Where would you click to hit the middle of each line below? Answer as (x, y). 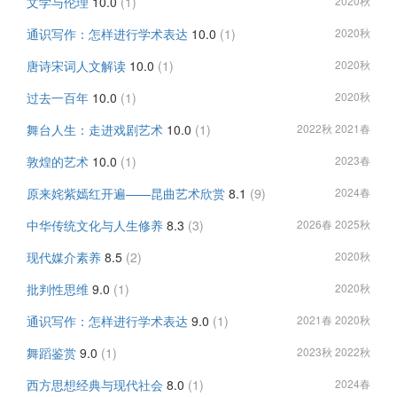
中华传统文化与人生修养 (95, 225)
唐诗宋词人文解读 (76, 66)
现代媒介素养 (64, 257)
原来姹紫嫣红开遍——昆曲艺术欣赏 (126, 193)
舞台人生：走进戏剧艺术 (95, 129)
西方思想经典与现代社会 (95, 385)
